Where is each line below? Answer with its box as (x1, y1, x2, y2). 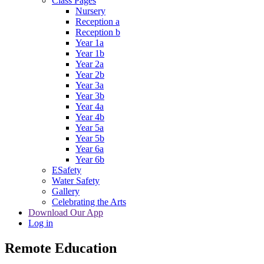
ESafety (52, 165, 81, 176)
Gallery (52, 186, 80, 197)
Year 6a (75, 144, 104, 154)
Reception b (75, 27, 120, 38)
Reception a (75, 16, 120, 27)
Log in (28, 218, 53, 229)
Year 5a (75, 123, 104, 133)
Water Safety (52, 176, 100, 186)
